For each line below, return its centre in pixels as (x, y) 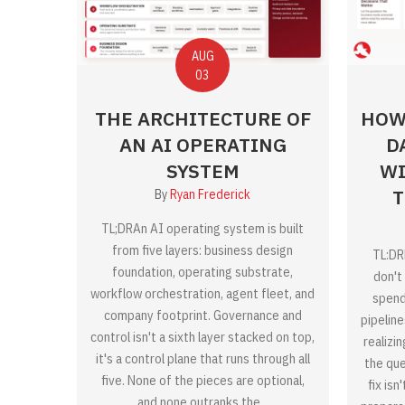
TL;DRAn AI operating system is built (203, 229)
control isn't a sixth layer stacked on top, (203, 337)
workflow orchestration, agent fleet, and (203, 294)
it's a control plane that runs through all (202, 359)
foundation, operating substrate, (203, 272)
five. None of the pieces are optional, (202, 381)
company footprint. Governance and (202, 316)
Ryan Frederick (211, 195)
